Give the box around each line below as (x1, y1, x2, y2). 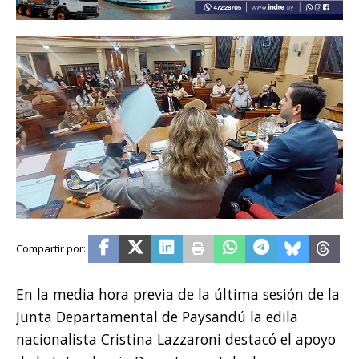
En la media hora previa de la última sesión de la (16, 284, 340, 305)
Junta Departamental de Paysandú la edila (16, 307, 298, 327)
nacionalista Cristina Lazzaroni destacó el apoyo (16, 329, 336, 349)
